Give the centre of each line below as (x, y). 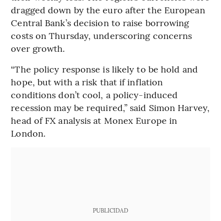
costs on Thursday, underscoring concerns (102, 35)
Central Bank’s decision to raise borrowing (100, 22)
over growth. (38, 48)
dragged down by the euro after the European (108, 9)
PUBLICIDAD (110, 210)
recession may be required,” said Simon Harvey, (110, 107)
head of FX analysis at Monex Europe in (94, 120)
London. (28, 133)
